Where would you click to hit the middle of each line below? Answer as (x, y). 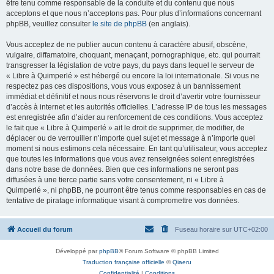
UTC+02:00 (251, 229)
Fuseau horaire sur (204, 229)
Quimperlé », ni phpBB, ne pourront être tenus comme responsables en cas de (136, 190)
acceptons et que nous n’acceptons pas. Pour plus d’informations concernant (134, 13)
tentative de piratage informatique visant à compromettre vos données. (123, 201)
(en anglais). (168, 24)
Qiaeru (182, 262)
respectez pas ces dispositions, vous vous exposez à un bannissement (123, 86)
